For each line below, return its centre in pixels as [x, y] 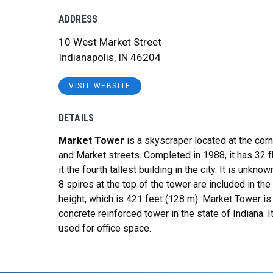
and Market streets [99, 155]
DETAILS [76, 118]
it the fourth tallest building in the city [137, 169]
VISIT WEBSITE [100, 86]
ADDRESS [78, 19]
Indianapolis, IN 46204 [110, 57]
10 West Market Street [110, 42]
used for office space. [105, 228]
